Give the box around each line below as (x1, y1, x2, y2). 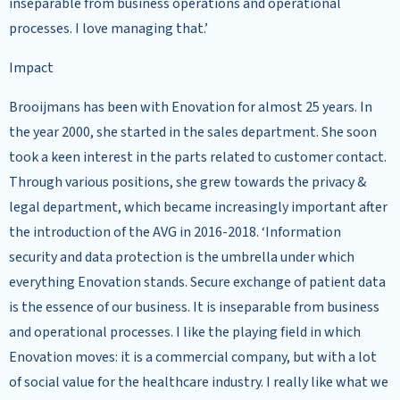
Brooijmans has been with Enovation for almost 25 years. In (9, 97, 372, 117)
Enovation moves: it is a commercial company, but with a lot (9, 347, 377, 367)
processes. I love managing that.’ (9, 19, 208, 38)
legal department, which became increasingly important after (9, 197, 387, 217)
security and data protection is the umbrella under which (9, 247, 354, 267)
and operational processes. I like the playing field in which (9, 322, 361, 342)
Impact (9, 58, 54, 78)
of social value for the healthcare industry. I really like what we (9, 372, 388, 392)
